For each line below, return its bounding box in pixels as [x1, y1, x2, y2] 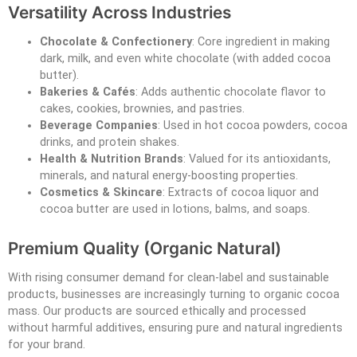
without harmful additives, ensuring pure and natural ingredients [8, 320, 343, 335]
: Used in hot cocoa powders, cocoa [158, 118, 347, 132]
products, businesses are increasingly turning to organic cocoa [8, 287, 339, 301]
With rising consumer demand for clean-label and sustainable [8, 270, 329, 284]
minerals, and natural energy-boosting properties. [40, 168, 298, 182]
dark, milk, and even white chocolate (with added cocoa [40, 51, 331, 65]
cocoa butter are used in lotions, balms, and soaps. [40, 202, 310, 216]
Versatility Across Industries [8, 2, 231, 22]
